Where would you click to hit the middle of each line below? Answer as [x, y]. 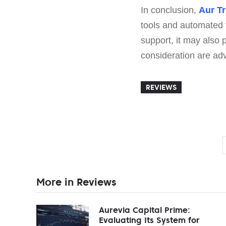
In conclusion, [170, 10]
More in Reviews [76, 182]
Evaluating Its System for [149, 220]
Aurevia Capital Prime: [145, 210]
